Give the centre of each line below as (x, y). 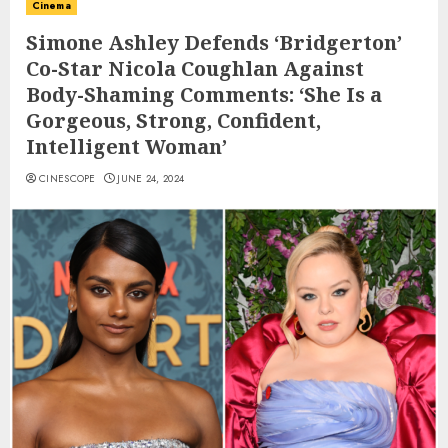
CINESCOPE (67, 179)
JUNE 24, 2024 (151, 179)
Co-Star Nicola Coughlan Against (195, 69)
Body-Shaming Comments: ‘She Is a (204, 95)
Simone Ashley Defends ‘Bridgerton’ (214, 43)
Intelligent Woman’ (126, 147)
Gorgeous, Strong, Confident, (173, 121)
